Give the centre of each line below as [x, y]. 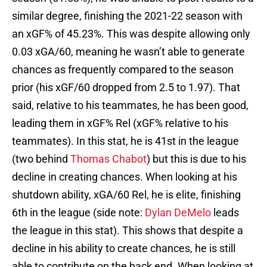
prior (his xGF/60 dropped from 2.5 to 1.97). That [126, 88]
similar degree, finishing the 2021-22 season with [127, 16]
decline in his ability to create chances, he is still [124, 249]
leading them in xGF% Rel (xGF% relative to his [120, 123]
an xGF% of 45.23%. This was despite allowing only [131, 34]
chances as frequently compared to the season [123, 70]
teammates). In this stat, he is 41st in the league [125, 141]
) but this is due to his [196, 159]
